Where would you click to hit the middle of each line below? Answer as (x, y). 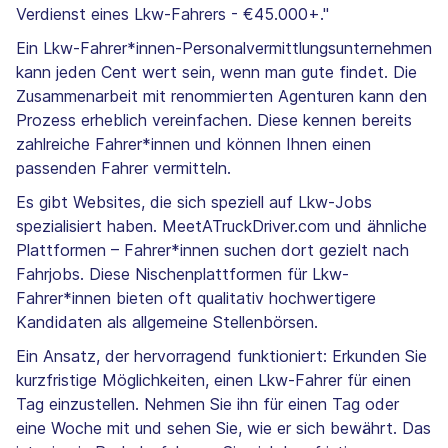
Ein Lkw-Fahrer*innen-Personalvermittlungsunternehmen (224, 48)
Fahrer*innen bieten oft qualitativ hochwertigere (196, 298)
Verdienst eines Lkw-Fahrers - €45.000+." (172, 14)
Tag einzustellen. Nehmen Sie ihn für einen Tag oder (207, 404)
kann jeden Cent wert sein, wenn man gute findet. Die (216, 72)
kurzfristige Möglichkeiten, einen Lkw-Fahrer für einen (213, 380)
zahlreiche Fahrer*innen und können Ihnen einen (193, 144)
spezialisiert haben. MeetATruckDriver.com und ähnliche (221, 226)
